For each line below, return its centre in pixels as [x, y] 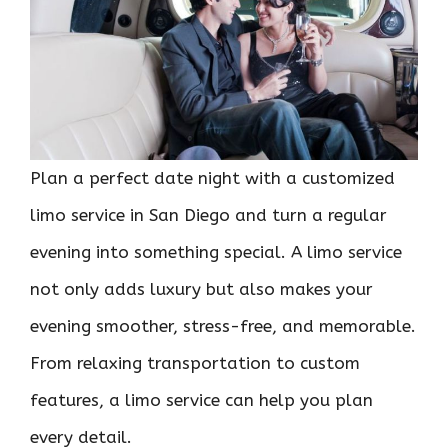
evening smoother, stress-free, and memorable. [223, 326]
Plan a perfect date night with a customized [212, 178]
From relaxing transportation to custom [195, 363]
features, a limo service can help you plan [201, 400]
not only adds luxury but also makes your [201, 289]
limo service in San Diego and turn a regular [208, 215]
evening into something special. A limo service [216, 252]
